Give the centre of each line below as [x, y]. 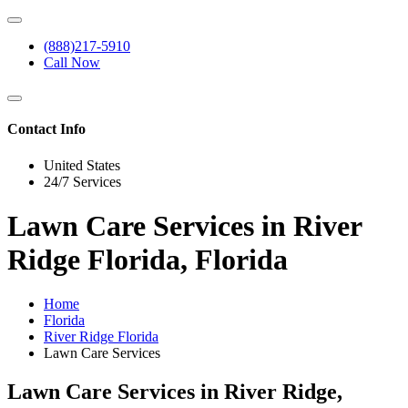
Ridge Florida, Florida [148, 259]
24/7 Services [82, 181]
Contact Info [46, 129]
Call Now [72, 62]
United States [82, 165]
